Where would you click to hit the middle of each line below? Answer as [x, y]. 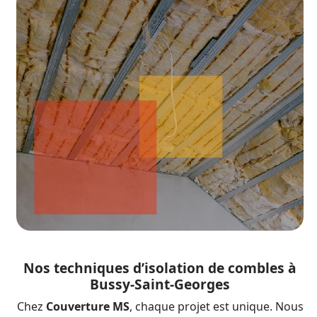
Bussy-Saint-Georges [160, 284]
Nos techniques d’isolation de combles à [160, 268]
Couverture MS [87, 307]
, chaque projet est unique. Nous [216, 307]
